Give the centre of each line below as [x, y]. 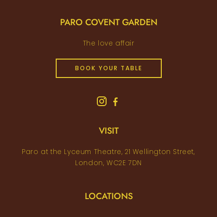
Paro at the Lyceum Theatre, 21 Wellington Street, [108, 152]
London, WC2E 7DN [108, 163]
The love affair [108, 44]
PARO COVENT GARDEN [108, 23]
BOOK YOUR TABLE [108, 68]
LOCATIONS [108, 196]
